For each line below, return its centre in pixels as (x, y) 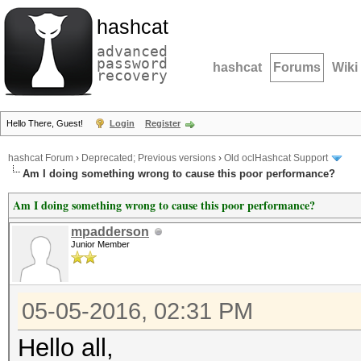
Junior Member (100, 244)
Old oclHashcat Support (276, 158)
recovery (132, 75)
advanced (132, 51)
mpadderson (110, 232)
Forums (297, 67)
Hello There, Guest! (46, 123)
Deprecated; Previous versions (149, 158)
